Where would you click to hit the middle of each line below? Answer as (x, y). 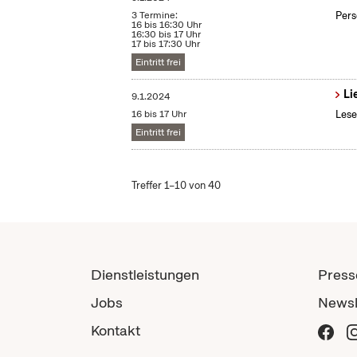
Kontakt (116, 331)
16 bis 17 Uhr (159, 114)
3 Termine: (155, 16)
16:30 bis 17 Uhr (167, 35)
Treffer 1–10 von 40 (177, 186)
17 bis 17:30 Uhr (166, 44)
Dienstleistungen (145, 275)
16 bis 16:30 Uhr (167, 25)
